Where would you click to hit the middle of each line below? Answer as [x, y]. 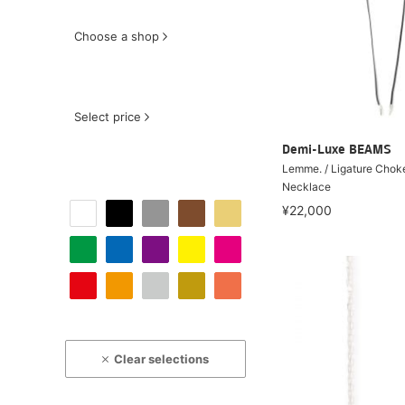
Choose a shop [117, 36]
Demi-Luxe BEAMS [337, 151]
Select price [108, 117]
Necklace [306, 187]
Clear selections [162, 359]
